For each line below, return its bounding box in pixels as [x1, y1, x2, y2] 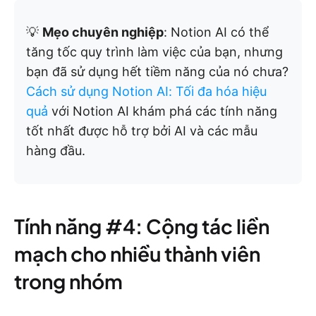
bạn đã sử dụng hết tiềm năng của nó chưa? [26, 64, 288, 80]
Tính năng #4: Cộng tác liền [14, 214, 269, 239]
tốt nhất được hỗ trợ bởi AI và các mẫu [26, 123, 257, 139]
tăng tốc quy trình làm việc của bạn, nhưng [26, 44, 283, 60]
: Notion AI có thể [164, 25, 269, 40]
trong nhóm [14, 269, 123, 294]
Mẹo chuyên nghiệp [42, 25, 164, 40]
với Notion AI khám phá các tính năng [48, 104, 277, 119]
